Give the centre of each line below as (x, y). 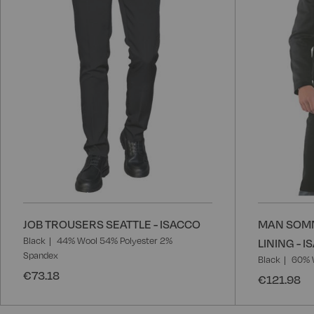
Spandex (41, 255)
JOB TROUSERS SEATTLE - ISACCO (112, 224)
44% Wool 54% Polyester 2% (115, 240)
